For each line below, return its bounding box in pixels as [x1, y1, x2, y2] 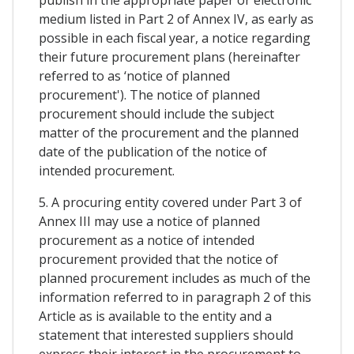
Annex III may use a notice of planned [39, 212, 260, 230]
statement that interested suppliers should [39, 326, 293, 344]
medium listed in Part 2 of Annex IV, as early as [39, 9, 314, 28]
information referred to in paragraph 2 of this [39, 288, 311, 306]
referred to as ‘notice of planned [39, 66, 230, 85]
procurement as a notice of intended [39, 231, 254, 249]
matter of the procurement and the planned [39, 123, 299, 141]
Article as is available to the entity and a [39, 307, 272, 325]
